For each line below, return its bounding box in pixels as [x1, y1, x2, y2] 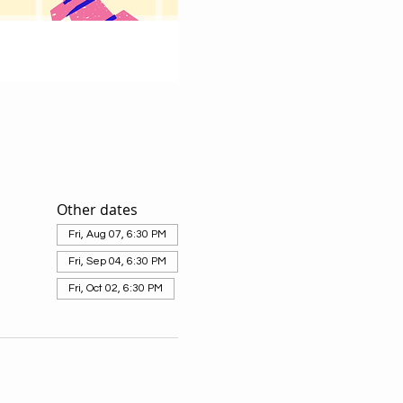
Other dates [56, 199, 138, 219]
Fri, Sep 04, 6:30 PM [67, 255, 166, 267]
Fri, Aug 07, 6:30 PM [67, 228, 166, 240]
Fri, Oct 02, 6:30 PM [67, 282, 163, 294]
